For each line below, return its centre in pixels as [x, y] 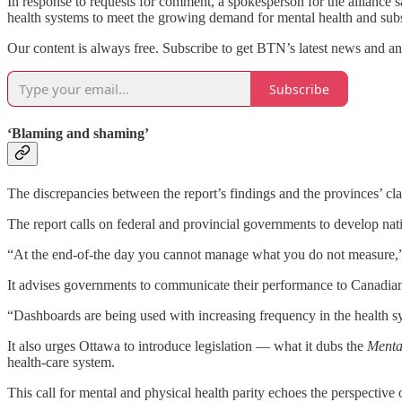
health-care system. [61, 362]
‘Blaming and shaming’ [78, 134]
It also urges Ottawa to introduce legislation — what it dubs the [185, 345]
